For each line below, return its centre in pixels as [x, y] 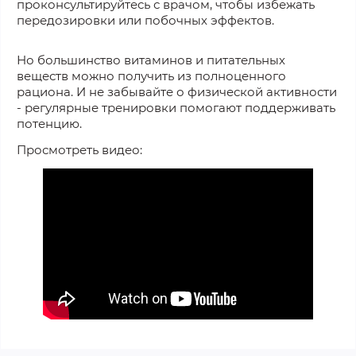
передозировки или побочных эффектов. [145, 20]
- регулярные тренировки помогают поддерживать [176, 107]
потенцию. [49, 123]
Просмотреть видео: [79, 149]
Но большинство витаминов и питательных [151, 60]
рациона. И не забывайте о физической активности [177, 91]
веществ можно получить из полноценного [151, 75]
